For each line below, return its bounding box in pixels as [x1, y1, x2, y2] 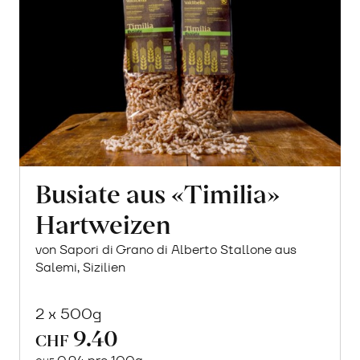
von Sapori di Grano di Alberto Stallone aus [35, 240, 297, 258]
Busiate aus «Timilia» [35, 174, 280, 210]
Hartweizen [35, 205, 172, 240]
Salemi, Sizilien [35, 258, 126, 276]
